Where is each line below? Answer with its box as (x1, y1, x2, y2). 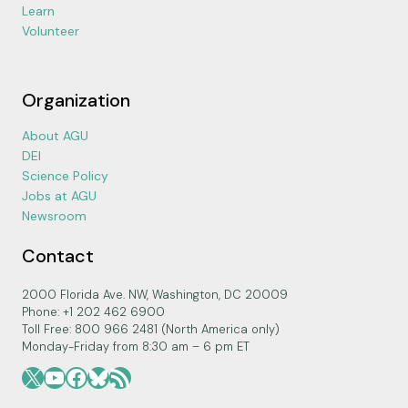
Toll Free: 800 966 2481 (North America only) (22, 321, 280, 337)
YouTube (43, 362, 129, 391)
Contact (22, 244, 94, 268)
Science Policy (22, 168, 108, 184)
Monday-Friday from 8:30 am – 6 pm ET (22, 339, 250, 354)
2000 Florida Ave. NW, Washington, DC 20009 (22, 287, 288, 302)
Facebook (65, 362, 163, 391)
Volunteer (22, 23, 79, 39)
